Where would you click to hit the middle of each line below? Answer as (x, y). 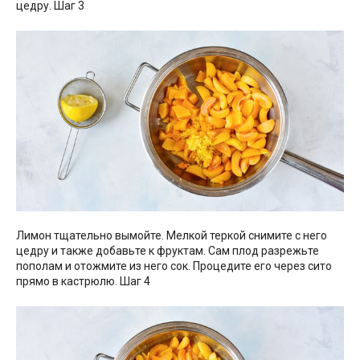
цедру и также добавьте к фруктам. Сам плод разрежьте (168, 250)
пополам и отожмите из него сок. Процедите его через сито (174, 266)
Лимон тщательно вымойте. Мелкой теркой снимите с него (172, 235)
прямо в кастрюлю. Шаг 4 (83, 281)
